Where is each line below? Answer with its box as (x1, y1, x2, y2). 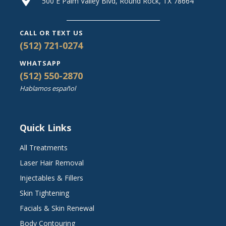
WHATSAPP (20, 59, 61, 68)
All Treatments (20, 143, 68, 153)
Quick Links (20, 122, 71, 134)
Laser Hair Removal (20, 158, 84, 168)
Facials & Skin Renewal (20, 203, 94, 213)
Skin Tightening (20, 188, 69, 198)
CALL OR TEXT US (20, 28, 83, 38)
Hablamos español (20, 84, 76, 93)
